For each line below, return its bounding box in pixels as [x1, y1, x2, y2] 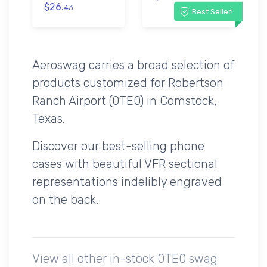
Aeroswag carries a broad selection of [32, 57, 234, 72]
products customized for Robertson [32, 75, 223, 90]
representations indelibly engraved [32, 174, 222, 189]
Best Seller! [191, 7, 233, 16]
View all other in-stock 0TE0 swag [32, 251, 218, 266]
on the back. [32, 192, 98, 207]
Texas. [32, 111, 65, 126]
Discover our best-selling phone [32, 138, 204, 153]
